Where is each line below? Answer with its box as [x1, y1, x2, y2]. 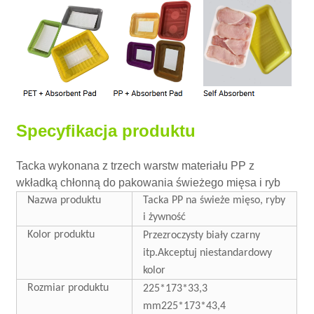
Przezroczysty [143, 229, 204, 241]
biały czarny [206, 229, 261, 241]
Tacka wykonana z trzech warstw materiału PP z [16, 159, 255, 172]
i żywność [143, 211, 186, 223]
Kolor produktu [27, 228, 95, 240]
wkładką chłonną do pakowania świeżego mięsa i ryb [16, 176, 281, 189]
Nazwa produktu [27, 194, 102, 206]
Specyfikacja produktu [16, 121, 196, 140]
